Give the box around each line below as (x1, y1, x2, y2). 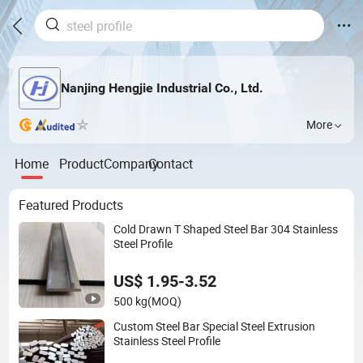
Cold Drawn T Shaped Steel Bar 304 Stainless (113, 221, 339, 237)
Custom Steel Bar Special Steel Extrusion (113, 318, 316, 334)
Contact (148, 154, 194, 173)
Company (104, 154, 160, 173)
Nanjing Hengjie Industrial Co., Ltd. (60, 80, 263, 96)
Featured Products (18, 196, 123, 215)
